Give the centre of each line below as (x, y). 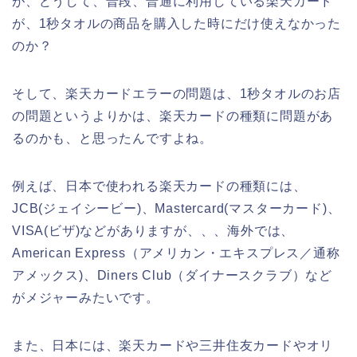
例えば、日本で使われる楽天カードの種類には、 (159, 186)
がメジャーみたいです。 (86, 297)
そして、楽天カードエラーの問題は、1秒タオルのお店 (177, 93)
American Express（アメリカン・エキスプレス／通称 (176, 253)
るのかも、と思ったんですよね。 (112, 138)
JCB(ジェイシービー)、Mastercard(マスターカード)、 (177, 208)
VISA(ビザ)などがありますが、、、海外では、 (153, 230)
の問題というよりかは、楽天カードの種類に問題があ (173, 116)
